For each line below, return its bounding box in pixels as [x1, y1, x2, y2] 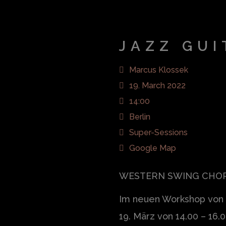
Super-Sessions [129, 127, 188, 137]
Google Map [129, 143, 176, 153]
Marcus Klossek [129, 65, 188, 75]
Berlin [129, 111, 150, 122]
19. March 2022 [129, 80, 186, 90]
